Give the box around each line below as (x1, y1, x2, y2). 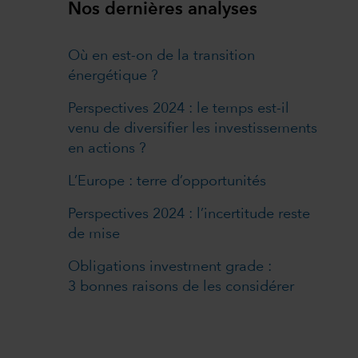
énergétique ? (68, 68, 159, 83)
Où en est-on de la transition (68, 48, 256, 63)
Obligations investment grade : (68, 259, 272, 274)
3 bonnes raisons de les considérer (68, 279, 295, 294)
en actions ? (68, 141, 147, 156)
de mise (68, 226, 121, 241)
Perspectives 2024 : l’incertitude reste (68, 206, 311, 221)
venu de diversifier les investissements (68, 121, 318, 136)
